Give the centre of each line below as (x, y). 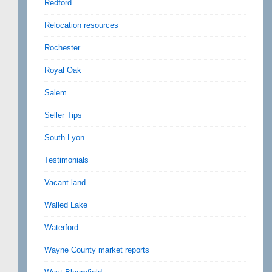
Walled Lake (66, 205)
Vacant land (65, 183)
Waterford (61, 228)
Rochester (62, 48)
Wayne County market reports (97, 250)
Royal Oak (63, 70)
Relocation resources (81, 25)
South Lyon (64, 138)
